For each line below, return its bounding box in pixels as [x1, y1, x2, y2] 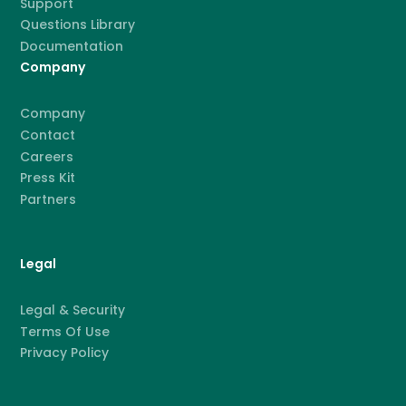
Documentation [20, 36, 124, 55]
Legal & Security [20, 301, 126, 320]
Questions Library [20, 15, 136, 34]
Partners [20, 189, 77, 208]
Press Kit [20, 169, 76, 188]
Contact [20, 125, 76, 144]
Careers [20, 147, 74, 166]
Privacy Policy [20, 343, 110, 362]
